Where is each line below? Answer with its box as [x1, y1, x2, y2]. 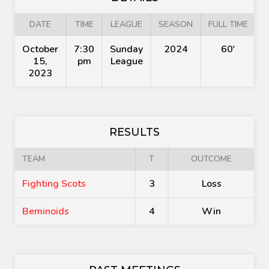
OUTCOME [191, 153, 232, 165]
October [22, 43, 58, 56]
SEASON [159, 19, 193, 30]
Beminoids [22, 205, 69, 218]
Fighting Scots [22, 177, 86, 190]
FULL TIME [208, 19, 248, 30]
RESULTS [109, 125, 160, 139]
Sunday [110, 43, 143, 56]
